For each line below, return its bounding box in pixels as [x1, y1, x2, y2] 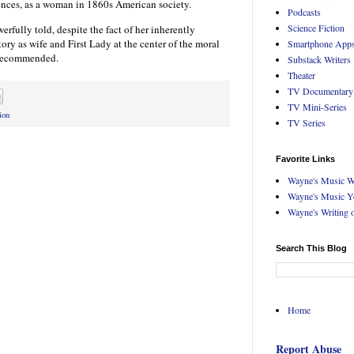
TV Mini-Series [288, 100, 347, 114]
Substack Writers [288, 53, 351, 66]
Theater [288, 69, 315, 82]
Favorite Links [276, 154, 335, 164]
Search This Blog [276, 243, 347, 254]
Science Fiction [288, 21, 345, 35]
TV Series [288, 116, 326, 130]
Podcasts [288, 6, 321, 19]
